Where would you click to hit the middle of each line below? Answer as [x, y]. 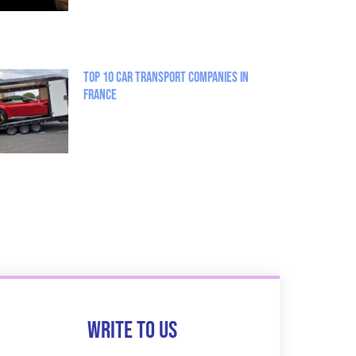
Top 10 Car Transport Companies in [166, 78]
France [100, 95]
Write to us [132, 331]
